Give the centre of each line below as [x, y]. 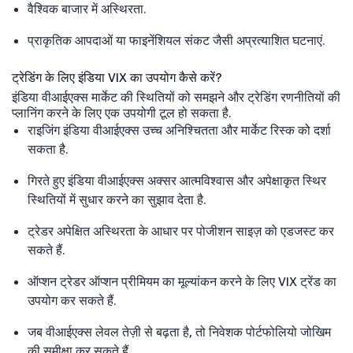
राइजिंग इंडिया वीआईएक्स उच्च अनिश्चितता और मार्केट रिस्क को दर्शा [179, 130]
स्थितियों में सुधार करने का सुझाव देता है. [117, 199]
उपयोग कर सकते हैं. [72, 300]
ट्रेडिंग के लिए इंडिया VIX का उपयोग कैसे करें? [117, 77]
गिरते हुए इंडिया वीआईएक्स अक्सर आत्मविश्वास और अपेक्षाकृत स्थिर [177, 180]
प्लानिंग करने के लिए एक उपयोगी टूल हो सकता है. [122, 112]
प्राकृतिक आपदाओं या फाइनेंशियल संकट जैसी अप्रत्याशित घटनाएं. [176, 40]
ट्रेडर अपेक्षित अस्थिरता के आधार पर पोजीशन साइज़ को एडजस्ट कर [181, 230]
